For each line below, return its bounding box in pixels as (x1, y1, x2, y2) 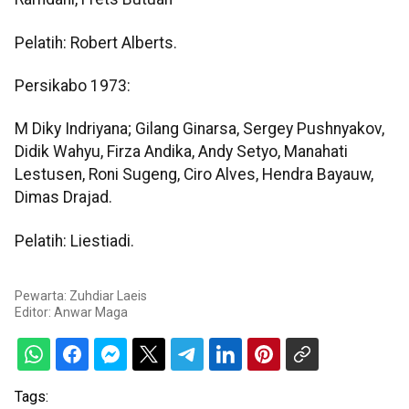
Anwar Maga (54, 305, 128, 320)
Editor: (15, 305, 54, 320)
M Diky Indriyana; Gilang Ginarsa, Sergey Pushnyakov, (15, 120, 384, 139)
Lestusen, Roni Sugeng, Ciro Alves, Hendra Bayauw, (15, 165, 373, 184)
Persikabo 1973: (15, 76, 131, 95)
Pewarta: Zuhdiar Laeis (15, 288, 147, 304)
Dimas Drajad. (15, 188, 112, 207)
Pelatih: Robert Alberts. (15, 33, 177, 52)
